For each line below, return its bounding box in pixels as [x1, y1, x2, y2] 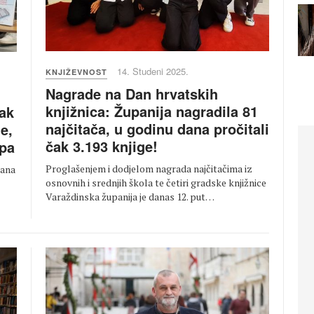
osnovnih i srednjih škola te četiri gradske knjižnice [46, 176, 266, 190]
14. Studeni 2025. [117, 64, 189, 78]
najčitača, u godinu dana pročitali [46, 118, 269, 139]
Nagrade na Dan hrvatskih [46, 83, 218, 104]
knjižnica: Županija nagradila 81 [46, 101, 258, 122]
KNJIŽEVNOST [46, 67, 107, 78]
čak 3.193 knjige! [46, 136, 158, 157]
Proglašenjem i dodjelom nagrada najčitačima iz [46, 162, 252, 176]
